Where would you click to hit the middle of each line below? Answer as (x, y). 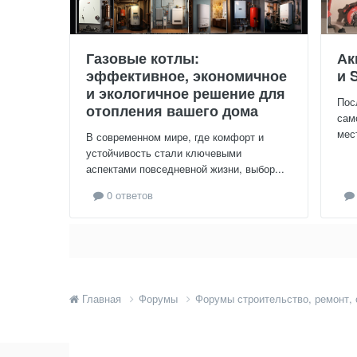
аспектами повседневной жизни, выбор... (185, 169)
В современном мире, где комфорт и (175, 137)
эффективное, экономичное (186, 76)
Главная (102, 299)
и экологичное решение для (186, 94)
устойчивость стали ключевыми (164, 153)
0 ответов (128, 195)
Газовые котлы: (143, 59)
